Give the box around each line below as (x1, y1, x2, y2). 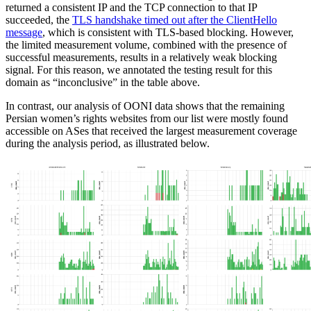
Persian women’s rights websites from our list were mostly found (6, 112, 288, 125)
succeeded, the (6, 14, 72, 26)
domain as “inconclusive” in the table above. (6, 76, 200, 89)
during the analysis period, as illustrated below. (6, 137, 210, 150)
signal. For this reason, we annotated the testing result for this (6, 64, 272, 76)
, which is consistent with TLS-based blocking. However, (42, 26, 294, 39)
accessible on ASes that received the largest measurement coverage (6, 125, 297, 137)
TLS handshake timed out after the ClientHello (72, 14, 277, 26)
